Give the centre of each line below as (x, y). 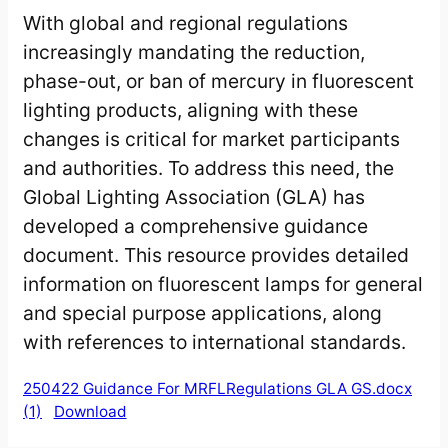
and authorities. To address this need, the (208, 168)
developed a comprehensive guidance (195, 226)
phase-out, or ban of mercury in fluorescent (218, 81)
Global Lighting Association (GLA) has (194, 197)
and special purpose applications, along (202, 313)
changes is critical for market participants (211, 139)
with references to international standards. (214, 342)
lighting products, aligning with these (190, 110)
